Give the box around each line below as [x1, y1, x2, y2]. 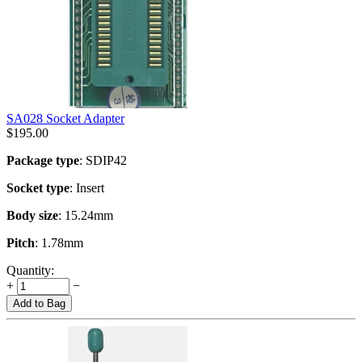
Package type [6, 153, 79, 167]
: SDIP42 [79, 153, 127, 167]
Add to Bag [13, 297, 65, 309]
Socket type [6, 180, 69, 195]
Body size [6, 208, 58, 222]
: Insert [69, 180, 104, 195]
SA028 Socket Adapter [6, 111, 124, 125]
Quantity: [6, 263, 54, 277]
